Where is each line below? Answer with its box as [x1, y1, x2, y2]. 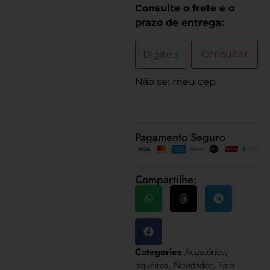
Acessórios [184, 245, 225, 259]
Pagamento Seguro [135, 130, 225, 146]
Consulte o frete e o [135, 2, 234, 14]
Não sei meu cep [135, 76, 216, 88]
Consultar [201, 48, 248, 60]
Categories [135, 245, 181, 259]
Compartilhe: [135, 171, 197, 187]
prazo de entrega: [135, 17, 224, 29]
